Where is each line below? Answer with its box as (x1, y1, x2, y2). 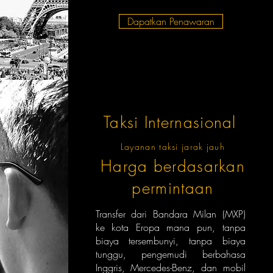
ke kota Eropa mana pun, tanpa (95, 221, 246, 234)
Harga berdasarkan (100, 156, 246, 177)
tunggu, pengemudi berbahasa (95, 247, 246, 261)
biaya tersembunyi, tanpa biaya (95, 234, 246, 247)
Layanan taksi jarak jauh (120, 141, 225, 152)
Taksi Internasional (104, 112, 242, 133)
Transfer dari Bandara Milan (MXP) (95, 207, 246, 221)
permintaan (132, 178, 214, 199)
